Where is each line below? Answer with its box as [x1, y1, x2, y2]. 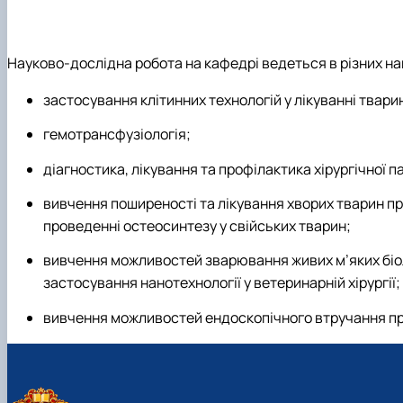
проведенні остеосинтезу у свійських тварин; [43, 216, 351, 237]
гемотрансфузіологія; [43, 124, 191, 145]
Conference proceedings [54, 5, 204, 23]
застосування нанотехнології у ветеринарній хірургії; [43, 273, 400, 293]
